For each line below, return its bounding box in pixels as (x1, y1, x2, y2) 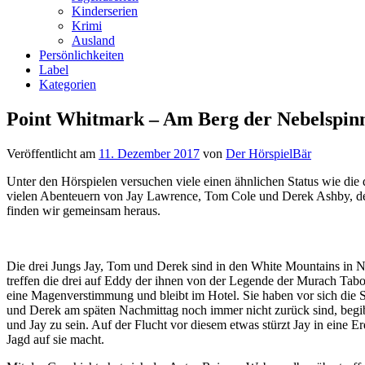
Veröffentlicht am (7, 146, 99, 161)
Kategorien (39, 77, 96, 91)
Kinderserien (72, 4, 138, 18)
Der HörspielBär (226, 146, 311, 161)
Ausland (72, 33, 115, 47)
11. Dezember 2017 (99, 146, 200, 161)
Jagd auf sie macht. (7, 332, 104, 346)
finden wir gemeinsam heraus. (7, 203, 161, 218)
